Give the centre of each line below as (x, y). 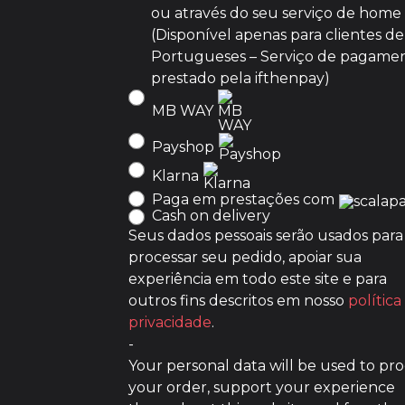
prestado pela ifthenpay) (240, 78)
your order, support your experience (262, 387)
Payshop (183, 147)
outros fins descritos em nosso (238, 301)
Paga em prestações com (243, 199)
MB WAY (183, 111)
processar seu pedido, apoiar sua (245, 257)
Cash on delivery (211, 216)
